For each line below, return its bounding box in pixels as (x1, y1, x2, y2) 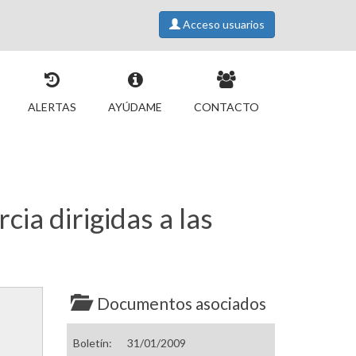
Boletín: (72, 336, 114, 350)
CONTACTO (194, 100, 259, 114)
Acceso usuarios (180, 17, 265, 31)
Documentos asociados (96, 293, 266, 314)
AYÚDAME (108, 100, 162, 114)
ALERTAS (28, 100, 76, 114)
